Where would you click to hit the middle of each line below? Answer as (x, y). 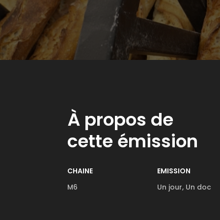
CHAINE (80, 171)
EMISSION (174, 171)
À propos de (120, 120)
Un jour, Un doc (184, 187)
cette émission (133, 141)
